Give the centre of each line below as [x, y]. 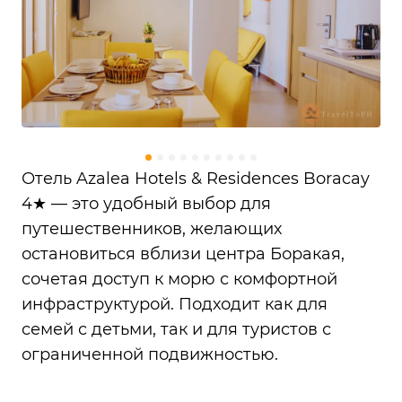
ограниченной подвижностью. [150, 355]
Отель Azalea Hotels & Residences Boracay [196, 179]
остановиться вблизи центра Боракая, [183, 254]
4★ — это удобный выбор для [146, 204]
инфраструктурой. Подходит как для [175, 305]
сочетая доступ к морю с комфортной [179, 280]
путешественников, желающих [152, 229]
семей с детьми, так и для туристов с [176, 330]
